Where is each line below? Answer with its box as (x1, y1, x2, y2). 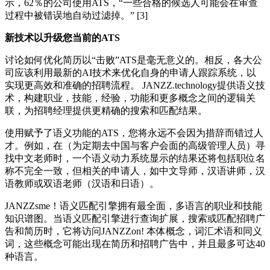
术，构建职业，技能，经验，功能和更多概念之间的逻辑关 (5, 92, 256, 103)
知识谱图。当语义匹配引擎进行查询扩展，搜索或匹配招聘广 (5, 213, 265, 224)
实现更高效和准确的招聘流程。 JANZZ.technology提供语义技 (5, 80, 265, 90)
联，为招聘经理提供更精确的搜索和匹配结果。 (5, 105, 207, 116)
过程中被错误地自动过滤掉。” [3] (5, 10, 148, 20)
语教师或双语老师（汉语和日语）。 (5, 178, 159, 189)
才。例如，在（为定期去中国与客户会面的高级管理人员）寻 (5, 140, 265, 151)
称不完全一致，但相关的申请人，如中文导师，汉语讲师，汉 (5, 165, 265, 176)
